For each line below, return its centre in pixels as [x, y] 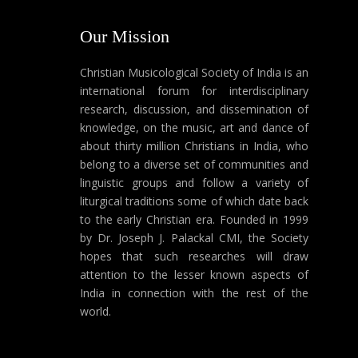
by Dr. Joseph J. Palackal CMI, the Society [194, 238]
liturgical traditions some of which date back [194, 201]
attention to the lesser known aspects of [194, 274]
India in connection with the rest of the [194, 293]
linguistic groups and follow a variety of [194, 183]
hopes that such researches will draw [194, 256]
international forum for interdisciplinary [194, 91]
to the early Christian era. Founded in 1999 [194, 219]
